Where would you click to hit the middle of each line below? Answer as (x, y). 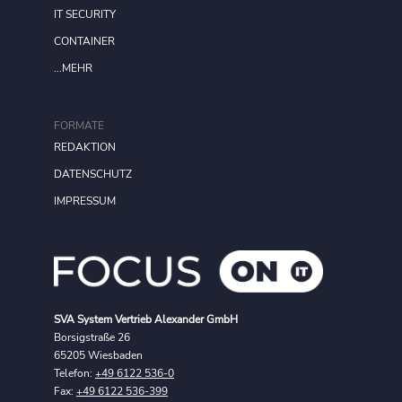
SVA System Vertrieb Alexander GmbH (146, 320)
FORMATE (79, 126)
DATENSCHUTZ (93, 175)
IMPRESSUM (85, 201)
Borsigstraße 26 (92, 338)
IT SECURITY (85, 15)
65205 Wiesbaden (98, 356)
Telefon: (74, 374)
